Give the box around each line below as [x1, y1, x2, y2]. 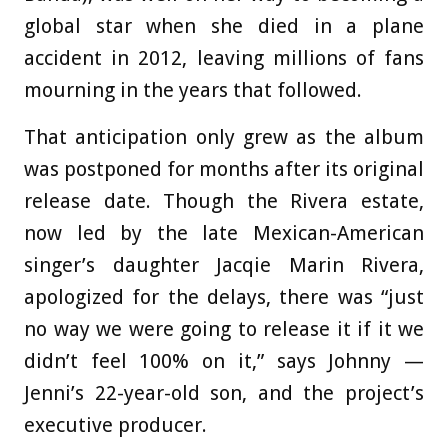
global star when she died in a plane [24, 14, 424, 39]
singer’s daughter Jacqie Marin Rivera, [24, 253, 424, 278]
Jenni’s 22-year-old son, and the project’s [24, 381, 424, 406]
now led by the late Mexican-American [24, 221, 424, 246]
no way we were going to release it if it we [24, 317, 424, 342]
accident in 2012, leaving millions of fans [24, 46, 424, 71]
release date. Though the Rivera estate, [24, 189, 424, 214]
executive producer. [24, 413, 207, 438]
